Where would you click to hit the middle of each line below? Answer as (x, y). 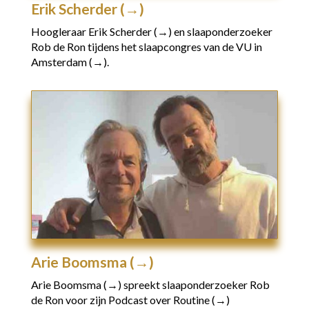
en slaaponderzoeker (223, 31)
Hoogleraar (59, 31)
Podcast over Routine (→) (169, 299)
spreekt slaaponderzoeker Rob (195, 284)
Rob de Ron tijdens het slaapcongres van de (133, 46)
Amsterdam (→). (70, 61)
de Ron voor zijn (69, 299)
